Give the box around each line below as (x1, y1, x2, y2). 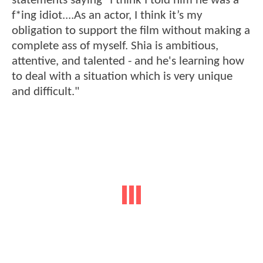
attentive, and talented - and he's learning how (12, 55, 244, 68)
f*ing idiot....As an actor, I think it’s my (12, 9, 203, 22)
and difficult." (12, 86, 79, 99)
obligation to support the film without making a (12, 25, 250, 38)
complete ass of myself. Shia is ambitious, (12, 40, 218, 53)
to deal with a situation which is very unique (12, 70, 232, 83)
